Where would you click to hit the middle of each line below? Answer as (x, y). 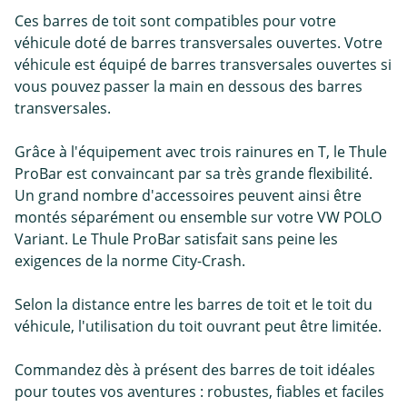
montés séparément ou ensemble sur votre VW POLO (198, 218)
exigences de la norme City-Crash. (130, 261)
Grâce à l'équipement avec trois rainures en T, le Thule (201, 152)
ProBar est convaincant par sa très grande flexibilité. (194, 174)
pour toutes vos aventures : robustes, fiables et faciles (199, 392)
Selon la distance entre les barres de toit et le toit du (194, 305)
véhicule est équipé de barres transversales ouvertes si (203, 65)
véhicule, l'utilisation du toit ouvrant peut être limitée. (198, 327)
